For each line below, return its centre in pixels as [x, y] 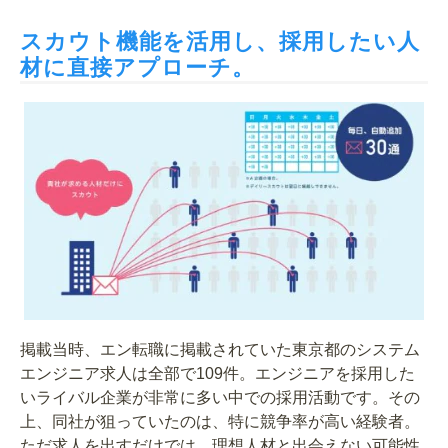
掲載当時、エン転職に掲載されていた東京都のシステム [220, 349]
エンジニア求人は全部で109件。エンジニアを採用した [217, 373]
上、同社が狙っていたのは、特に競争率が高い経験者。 [220, 421]
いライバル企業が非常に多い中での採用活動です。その [220, 397]
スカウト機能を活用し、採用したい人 [220, 42]
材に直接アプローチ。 [137, 68]
